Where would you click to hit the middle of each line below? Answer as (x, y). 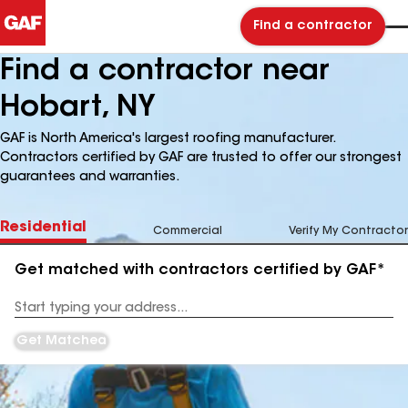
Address (38, 315)
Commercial (188, 231)
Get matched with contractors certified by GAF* (200, 270)
